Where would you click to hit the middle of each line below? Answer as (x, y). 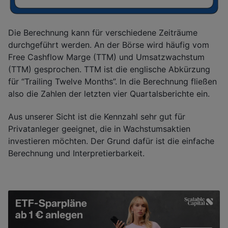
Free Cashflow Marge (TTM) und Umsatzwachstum (106, 57)
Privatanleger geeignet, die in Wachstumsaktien (99, 129)
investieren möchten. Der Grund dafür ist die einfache (111, 141)
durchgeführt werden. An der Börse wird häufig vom (109, 45)
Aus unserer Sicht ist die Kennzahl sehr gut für (97, 116)
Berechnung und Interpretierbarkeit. (76, 153)
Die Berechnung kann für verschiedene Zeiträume (103, 33)
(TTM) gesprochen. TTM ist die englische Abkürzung (109, 69)
